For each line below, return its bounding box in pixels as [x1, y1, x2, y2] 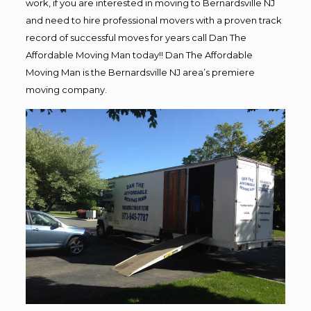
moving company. [25, 84, 107, 95]
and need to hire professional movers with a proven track [25, 15, 282, 26]
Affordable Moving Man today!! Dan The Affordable [25, 49, 253, 60]
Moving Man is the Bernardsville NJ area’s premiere [25, 67, 255, 78]
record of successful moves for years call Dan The [25, 32, 246, 43]
